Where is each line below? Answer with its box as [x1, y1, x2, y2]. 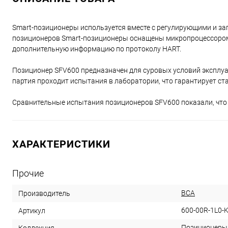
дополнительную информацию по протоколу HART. [12, 45, 181, 53]
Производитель [18, 189, 70, 198]
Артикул [18, 207, 45, 215]
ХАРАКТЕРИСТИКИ [12, 138, 110, 151]
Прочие [12, 168, 44, 179]
